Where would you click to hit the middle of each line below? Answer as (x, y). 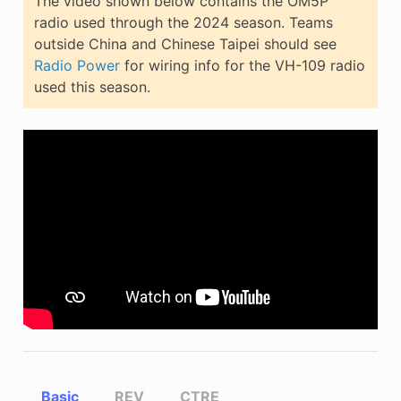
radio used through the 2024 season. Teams (183, 22)
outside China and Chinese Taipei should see (185, 43)
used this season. (92, 86)
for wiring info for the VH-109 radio (242, 65)
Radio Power (77, 65)
